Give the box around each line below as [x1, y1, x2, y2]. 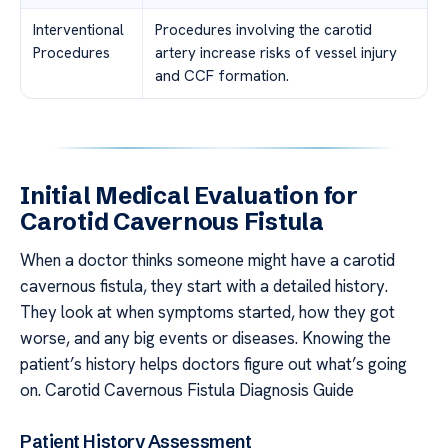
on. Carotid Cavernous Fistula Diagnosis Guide [20, 379, 354, 402]
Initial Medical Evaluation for [20, 181, 358, 211]
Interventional [33, 20, 124, 41]
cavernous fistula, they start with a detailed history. [20, 275, 388, 298]
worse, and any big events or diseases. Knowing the [20, 327, 391, 350]
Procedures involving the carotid [155, 20, 372, 41]
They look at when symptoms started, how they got [20, 301, 395, 324]
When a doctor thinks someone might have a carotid [20, 249, 395, 272]
